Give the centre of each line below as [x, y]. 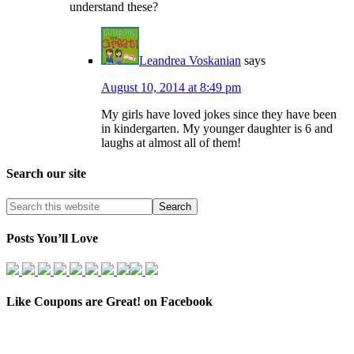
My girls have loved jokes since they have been [219, 115]
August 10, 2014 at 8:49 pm [171, 88]
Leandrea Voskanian [190, 61]
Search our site [46, 174]
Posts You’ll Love [52, 238]
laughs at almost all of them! [171, 143]
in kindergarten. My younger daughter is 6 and [217, 129]
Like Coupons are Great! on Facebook [109, 302]
